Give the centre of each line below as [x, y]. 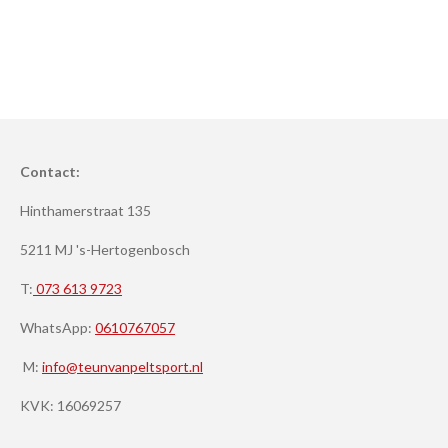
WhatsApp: [57, 327]
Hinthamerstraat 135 [85, 210]
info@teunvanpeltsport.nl [122, 366]
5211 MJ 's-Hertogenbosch [105, 249]
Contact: [50, 171]
